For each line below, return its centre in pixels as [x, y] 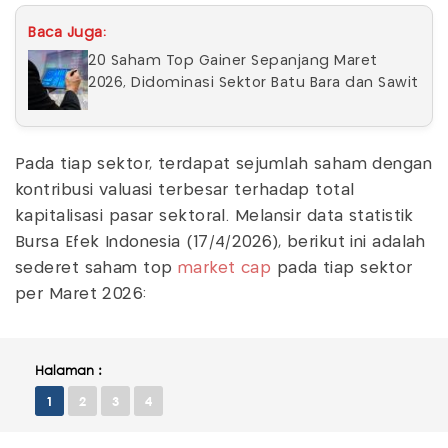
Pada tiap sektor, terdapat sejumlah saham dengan [224, 164]
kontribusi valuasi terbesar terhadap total [185, 190]
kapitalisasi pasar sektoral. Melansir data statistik [214, 216]
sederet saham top [96, 268]
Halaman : [68, 370]
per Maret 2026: [84, 294]
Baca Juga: [67, 33]
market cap [224, 268]
